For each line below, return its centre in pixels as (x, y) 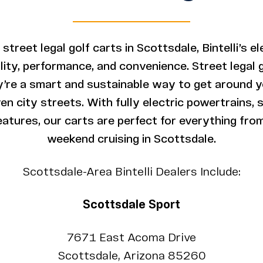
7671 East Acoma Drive (131, 238)
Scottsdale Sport (131, 205)
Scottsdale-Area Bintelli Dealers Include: (131, 173)
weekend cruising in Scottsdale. (131, 140)
